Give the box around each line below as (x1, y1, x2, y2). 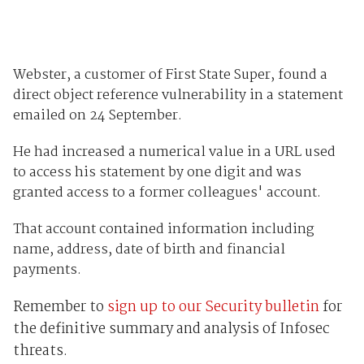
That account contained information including (12, 219, 314, 241)
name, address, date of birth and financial (12, 239, 285, 262)
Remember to (12, 296, 107, 320)
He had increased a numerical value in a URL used (12, 141, 336, 164)
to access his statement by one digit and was (12, 162, 301, 184)
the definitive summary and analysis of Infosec (12, 318, 330, 342)
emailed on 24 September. (12, 105, 182, 128)
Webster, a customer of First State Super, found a (12, 64, 327, 87)
